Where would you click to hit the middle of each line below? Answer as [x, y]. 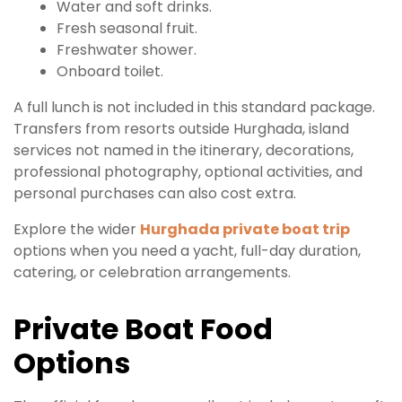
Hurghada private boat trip [245, 229]
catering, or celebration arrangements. [152, 272]
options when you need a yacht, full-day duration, [187, 250]
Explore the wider [77, 229]
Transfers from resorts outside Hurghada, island [181, 128]
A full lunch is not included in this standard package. [194, 107]
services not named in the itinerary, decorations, [184, 150]
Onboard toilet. [110, 71]
